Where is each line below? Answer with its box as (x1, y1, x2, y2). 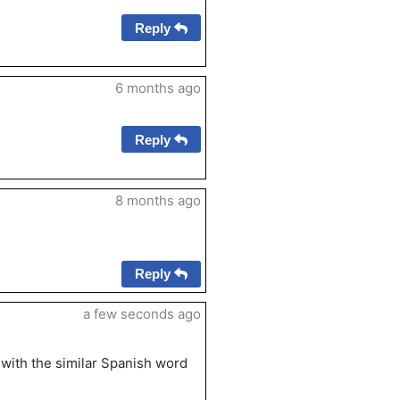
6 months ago (115, 79, 202, 97)
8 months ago (115, 191, 202, 209)
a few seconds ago (83, 304, 202, 322)
